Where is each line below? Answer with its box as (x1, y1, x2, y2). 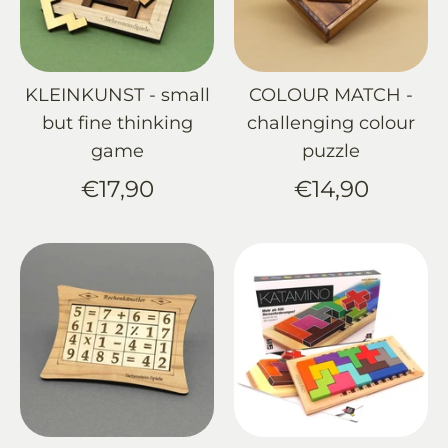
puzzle (302, 140, 360, 163)
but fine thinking (41, 112, 193, 135)
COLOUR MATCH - (249, 84, 413, 107)
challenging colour (247, 112, 415, 135)
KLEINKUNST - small (24, 84, 210, 107)
